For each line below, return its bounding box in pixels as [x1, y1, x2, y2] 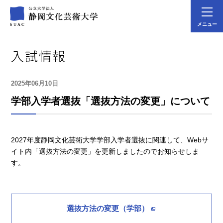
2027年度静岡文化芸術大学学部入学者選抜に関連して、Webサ [11, 136, 209, 144]
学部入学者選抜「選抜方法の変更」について [11, 96, 211, 107]
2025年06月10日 [11, 80, 59, 87]
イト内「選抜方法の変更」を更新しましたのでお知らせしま [11, 147, 200, 155]
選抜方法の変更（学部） [66, 204, 149, 213]
